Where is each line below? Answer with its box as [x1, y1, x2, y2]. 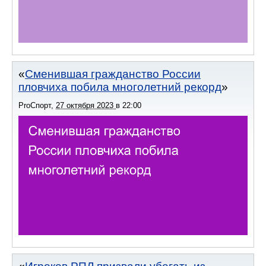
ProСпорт [18, 100, 51, 110]
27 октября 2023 [56, 100, 116, 110]
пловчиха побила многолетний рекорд [18, 80, 221, 93]
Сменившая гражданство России [25, 67, 201, 80]
